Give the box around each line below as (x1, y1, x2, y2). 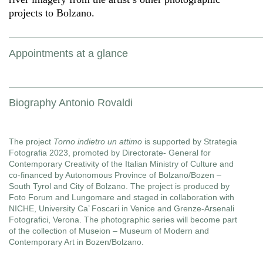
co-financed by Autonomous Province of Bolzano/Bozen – (9, 170, 221, 180)
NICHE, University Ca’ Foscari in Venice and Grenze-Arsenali (9, 204, 234, 213)
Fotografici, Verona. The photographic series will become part (9, 215, 237, 224)
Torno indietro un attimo (53, 137, 142, 146)
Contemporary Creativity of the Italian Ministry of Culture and (9, 159, 234, 168)
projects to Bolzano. (9, 7, 95, 19)
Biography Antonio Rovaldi (9, 97, 133, 109)
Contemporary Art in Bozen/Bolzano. (9, 237, 144, 247)
